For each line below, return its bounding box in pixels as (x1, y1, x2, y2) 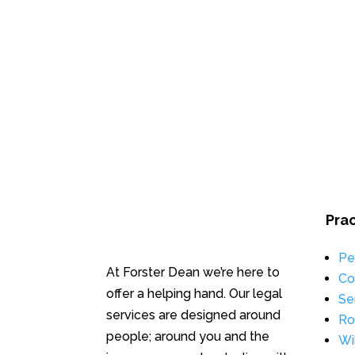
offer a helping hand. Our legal (106, 286, 283, 302)
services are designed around (106, 307, 281, 323)
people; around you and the (106, 329, 270, 345)
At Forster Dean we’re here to (106, 265, 281, 281)
